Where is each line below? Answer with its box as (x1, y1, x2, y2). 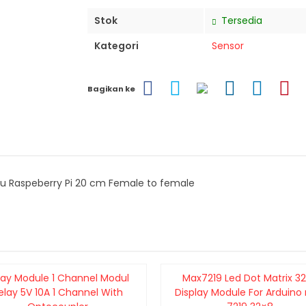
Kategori (94, 39, 139, 53)
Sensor (212, 39, 244, 53)
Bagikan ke (87, 83, 135, 94)
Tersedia (219, 14, 262, 27)
